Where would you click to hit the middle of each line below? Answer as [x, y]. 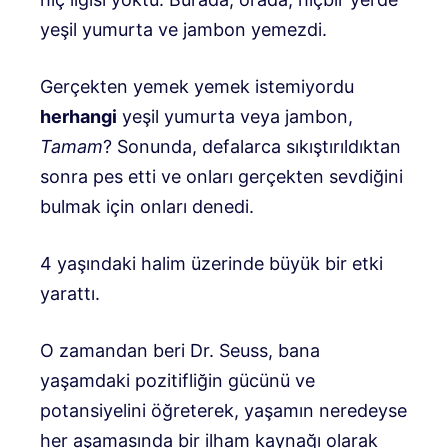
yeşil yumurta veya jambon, [235, 116]
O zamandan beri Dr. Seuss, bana [180, 350]
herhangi [78, 116]
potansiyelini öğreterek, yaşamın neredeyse [223, 410]
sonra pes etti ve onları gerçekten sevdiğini [221, 176]
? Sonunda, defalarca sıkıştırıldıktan [252, 146]
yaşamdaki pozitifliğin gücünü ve [177, 380]
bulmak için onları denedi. [147, 206]
